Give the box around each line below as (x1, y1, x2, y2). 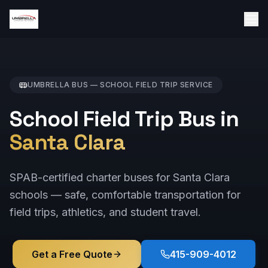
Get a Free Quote (32, 248, 112, 260)
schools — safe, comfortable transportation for (10, 188, 240, 201)
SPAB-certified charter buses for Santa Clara (10, 171, 230, 184)
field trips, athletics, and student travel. (10, 206, 201, 218)
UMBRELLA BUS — (28, 80, 100, 89)
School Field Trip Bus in (10, 105, 239, 133)
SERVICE (178, 80, 214, 89)
